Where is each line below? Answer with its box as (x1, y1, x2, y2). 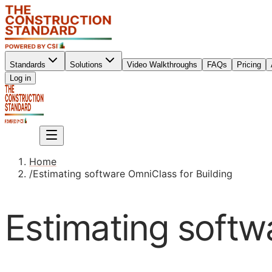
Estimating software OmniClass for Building (33, 168, 233, 180)
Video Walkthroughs (127, 60, 197, 69)
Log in (10, 73, 31, 83)
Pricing (237, 60, 261, 69)
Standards (10, 60, 46, 69)
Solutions (70, 60, 103, 69)
